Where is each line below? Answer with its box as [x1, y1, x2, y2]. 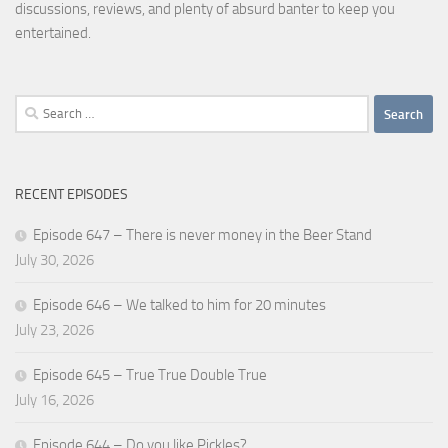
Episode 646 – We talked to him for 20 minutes [33, 296, 326, 315]
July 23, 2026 [15, 321, 94, 340]
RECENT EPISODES [15, 186, 128, 204]
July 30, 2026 [15, 251, 94, 270]
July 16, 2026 [15, 391, 94, 410]
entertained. [15, 24, 91, 43]
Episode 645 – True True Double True [33, 366, 267, 385]
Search [14, 97, 56, 116]
